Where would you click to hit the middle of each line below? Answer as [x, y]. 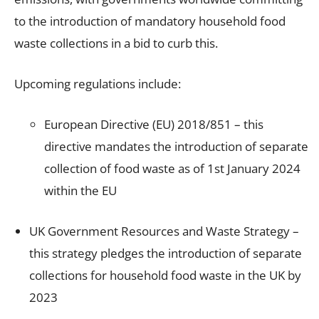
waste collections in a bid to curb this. [117, 43]
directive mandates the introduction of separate [176, 146]
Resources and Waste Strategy [205, 231]
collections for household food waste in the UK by [165, 275]
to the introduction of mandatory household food [150, 21]
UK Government [75, 231]
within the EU [82, 190]
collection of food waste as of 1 [129, 168]
